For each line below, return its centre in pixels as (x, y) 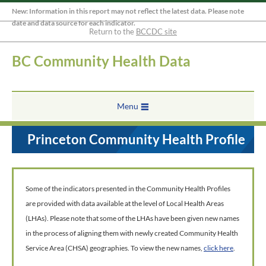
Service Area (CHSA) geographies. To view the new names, (115, 248)
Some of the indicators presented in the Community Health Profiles (128, 189)
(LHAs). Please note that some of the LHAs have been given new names (132, 218)
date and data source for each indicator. (74, 23)
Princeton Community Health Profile (136, 139)
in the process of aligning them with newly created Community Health (132, 233)
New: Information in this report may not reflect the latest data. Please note (128, 11)
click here (218, 248)
